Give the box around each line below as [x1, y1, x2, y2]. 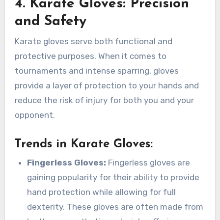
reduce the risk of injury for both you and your [14, 95, 194, 105]
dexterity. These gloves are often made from [27, 202, 204, 212]
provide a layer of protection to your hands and [14, 80, 199, 90]
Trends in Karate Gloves [14, 138, 150, 150]
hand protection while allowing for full [27, 187, 176, 197]
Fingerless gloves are [106, 158, 191, 168]
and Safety [14, 15, 86, 29]
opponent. [14, 110, 55, 120]
